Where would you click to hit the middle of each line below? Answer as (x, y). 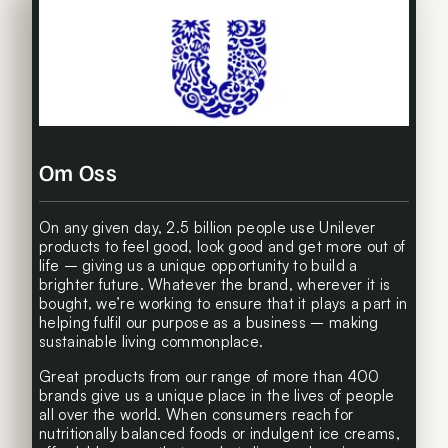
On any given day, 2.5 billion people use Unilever (207, 228)
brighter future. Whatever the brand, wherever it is (215, 285)
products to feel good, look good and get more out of (222, 247)
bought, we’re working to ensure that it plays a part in (223, 304)
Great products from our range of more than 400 (209, 377)
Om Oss (78, 172)
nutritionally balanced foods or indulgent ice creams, (219, 434)
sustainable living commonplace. (151, 342)
